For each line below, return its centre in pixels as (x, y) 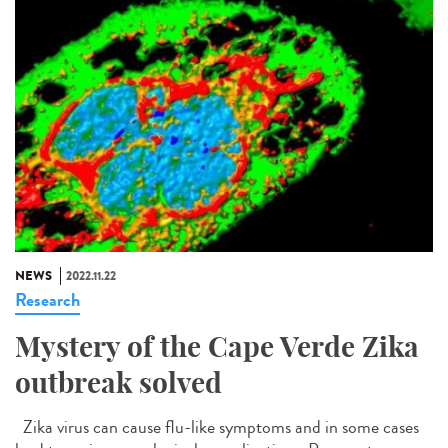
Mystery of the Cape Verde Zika (217, 347)
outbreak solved (118, 383)
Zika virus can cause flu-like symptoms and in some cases (217, 427)
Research (47, 300)
